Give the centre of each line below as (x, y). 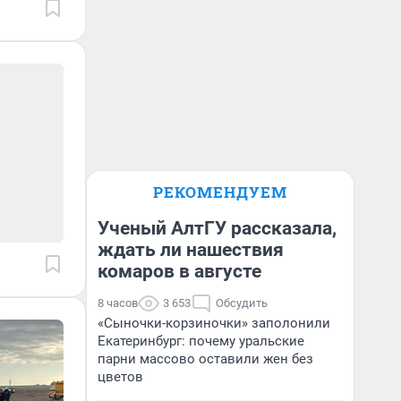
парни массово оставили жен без (205, 359)
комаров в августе (179, 271)
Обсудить (242, 303)
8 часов (118, 303)
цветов (120, 377)
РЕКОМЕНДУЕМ (220, 192)
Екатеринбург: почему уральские (201, 341)
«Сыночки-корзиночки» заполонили (214, 323)
